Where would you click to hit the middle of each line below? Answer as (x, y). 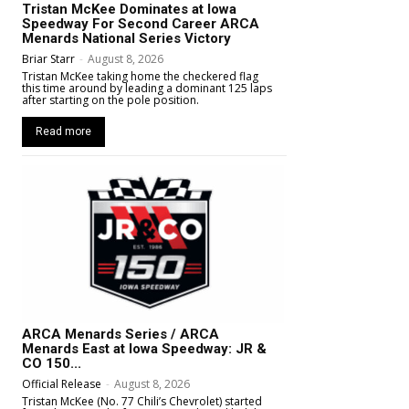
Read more (63, 132)
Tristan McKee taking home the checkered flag (140, 77)
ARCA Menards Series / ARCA (121, 334)
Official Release (62, 383)
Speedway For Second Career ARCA (141, 24)
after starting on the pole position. (110, 100)
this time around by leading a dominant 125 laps (147, 89)
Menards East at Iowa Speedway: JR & (144, 348)
